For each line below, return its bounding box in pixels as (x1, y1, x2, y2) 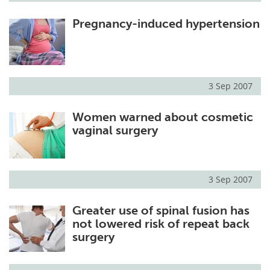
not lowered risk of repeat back (72, 216, 250, 231)
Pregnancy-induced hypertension (72, 16, 260, 31)
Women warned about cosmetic (72, 110, 253, 125)
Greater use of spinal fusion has (72, 203, 250, 218)
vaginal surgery (72, 123, 158, 138)
